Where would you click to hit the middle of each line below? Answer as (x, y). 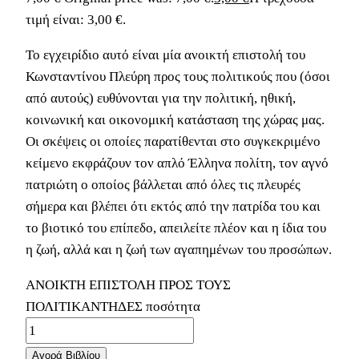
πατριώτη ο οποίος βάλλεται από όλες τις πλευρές (163, 184)
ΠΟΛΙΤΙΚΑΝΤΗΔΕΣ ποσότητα (113, 306)
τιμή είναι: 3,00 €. (76, 19)
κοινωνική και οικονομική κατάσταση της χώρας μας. (175, 119)
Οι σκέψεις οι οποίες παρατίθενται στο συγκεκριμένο (173, 141)
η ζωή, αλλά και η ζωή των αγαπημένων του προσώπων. (179, 249)
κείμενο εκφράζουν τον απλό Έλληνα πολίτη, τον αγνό (177, 163)
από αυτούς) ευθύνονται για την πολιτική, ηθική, (161, 98)
